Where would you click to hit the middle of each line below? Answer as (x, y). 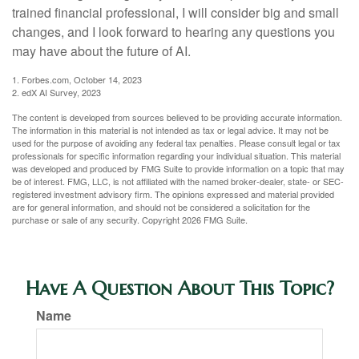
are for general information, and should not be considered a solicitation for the (161, 207)
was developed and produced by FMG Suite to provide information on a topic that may (178, 169)
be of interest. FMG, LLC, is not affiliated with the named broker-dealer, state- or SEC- (178, 182)
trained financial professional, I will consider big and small (175, 13)
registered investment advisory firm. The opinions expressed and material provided (173, 194)
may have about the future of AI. (101, 51)
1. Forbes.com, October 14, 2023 (77, 80)
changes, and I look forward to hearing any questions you (173, 32)
